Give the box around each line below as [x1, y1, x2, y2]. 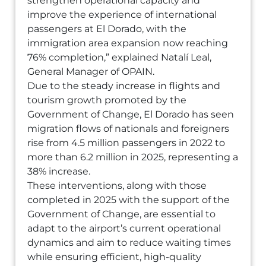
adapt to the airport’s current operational [27, 223, 221, 234]
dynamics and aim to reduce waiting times [27, 237, 232, 248]
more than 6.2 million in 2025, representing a [27, 151, 239, 163]
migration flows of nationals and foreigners [27, 123, 230, 134]
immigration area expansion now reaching [27, 37, 229, 49]
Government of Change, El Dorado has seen [27, 109, 235, 120]
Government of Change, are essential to [27, 208, 216, 220]
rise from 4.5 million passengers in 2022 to [27, 137, 226, 148]
